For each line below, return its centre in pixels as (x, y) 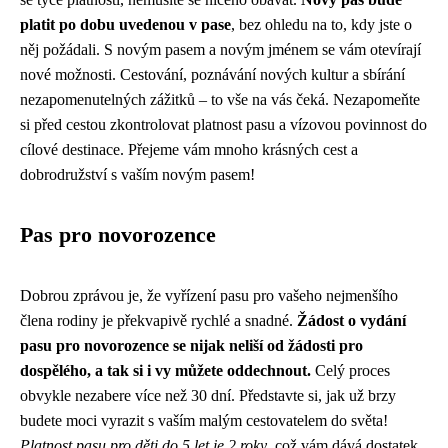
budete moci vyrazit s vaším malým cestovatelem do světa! (204, 420)
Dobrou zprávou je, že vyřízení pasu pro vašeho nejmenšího (209, 295)
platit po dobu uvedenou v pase (125, 24)
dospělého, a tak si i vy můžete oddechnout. (165, 370)
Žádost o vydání (351, 320)
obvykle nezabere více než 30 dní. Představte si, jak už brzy (208, 395)
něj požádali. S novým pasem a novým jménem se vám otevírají (220, 49)
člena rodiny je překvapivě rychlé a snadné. (158, 320)
